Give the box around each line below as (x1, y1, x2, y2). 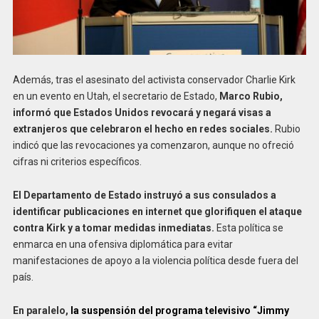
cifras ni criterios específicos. (12, 156, 142, 168)
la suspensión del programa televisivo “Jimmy (68, 304, 289, 316)
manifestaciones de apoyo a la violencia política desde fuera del (12, 255, 298, 267)
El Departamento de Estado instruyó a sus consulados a (12, 189, 276, 202)
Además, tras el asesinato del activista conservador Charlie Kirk (12, 74, 296, 86)
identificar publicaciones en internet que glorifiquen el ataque (12, 206, 302, 218)
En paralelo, (12, 304, 68, 316)
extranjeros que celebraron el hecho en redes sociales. (12, 123, 273, 135)
